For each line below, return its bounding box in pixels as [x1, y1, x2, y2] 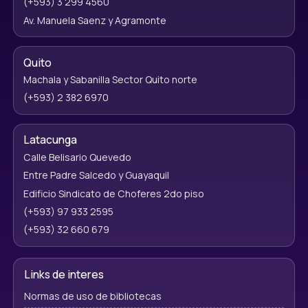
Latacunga [23, 132, 77, 148]
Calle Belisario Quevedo [23, 150, 131, 164]
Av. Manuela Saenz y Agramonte [23, 13, 166, 27]
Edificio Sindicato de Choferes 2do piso [23, 186, 204, 200]
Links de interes [23, 267, 104, 283]
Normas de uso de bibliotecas [23, 289, 162, 303]
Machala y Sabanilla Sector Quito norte [23, 73, 197, 86]
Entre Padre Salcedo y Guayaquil [23, 168, 169, 182]
